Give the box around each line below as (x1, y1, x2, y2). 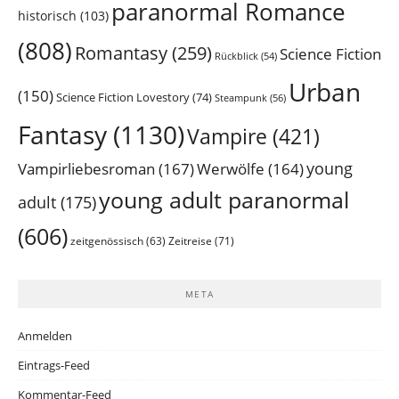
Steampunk (215, 91, 267, 105)
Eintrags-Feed (18, 357, 90, 374)
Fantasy (18, 118, 107, 152)
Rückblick (215, 50, 258, 63)
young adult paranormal (99, 185, 349, 216)
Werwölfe (197, 159, 265, 180)
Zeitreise (168, 233, 212, 249)
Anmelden (18, 328, 72, 345)
